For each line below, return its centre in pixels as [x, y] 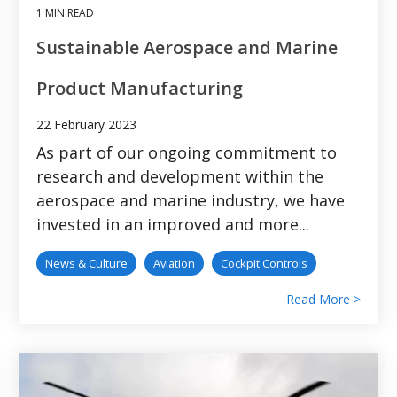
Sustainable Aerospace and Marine [187, 47]
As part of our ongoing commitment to [187, 152]
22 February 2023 [86, 124]
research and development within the [180, 176]
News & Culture [86, 263]
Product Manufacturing [140, 88]
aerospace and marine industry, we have [191, 200]
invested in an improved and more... [173, 224]
